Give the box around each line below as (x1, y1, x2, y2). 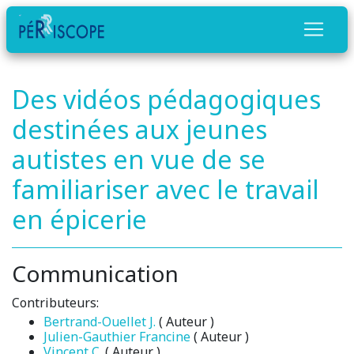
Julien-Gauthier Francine (43, 327, 190, 345)
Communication (12, 258, 179, 288)
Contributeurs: (12, 293, 99, 311)
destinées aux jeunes (12, 111, 267, 146)
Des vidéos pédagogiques (12, 81, 321, 116)
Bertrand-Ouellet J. (43, 312, 156, 330)
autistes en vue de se (12, 141, 265, 176)
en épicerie (12, 201, 147, 236)
